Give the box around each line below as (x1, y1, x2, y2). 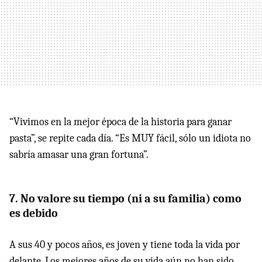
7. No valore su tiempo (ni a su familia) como (9, 192, 242, 206)
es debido (9, 206, 58, 220)
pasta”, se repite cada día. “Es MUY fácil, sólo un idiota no (9, 132, 251, 145)
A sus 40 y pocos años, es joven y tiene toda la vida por (9, 239, 240, 251)
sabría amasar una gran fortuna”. (9, 149, 149, 161)
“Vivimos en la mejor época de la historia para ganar (9, 116, 232, 129)
